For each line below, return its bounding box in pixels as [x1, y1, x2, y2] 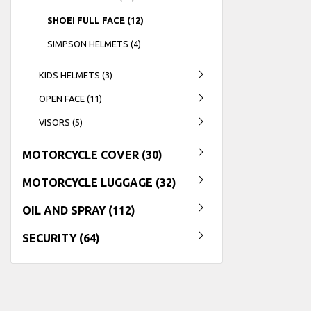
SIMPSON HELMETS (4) [47, 38, 141, 49]
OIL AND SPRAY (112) [22, 203, 135, 217]
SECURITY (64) [22, 231, 100, 244]
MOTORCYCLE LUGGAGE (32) [22, 176, 176, 189]
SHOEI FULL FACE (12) [47, 15, 144, 25]
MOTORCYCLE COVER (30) [22, 148, 162, 161]
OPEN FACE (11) [39, 93, 102, 103]
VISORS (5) [39, 117, 83, 127]
